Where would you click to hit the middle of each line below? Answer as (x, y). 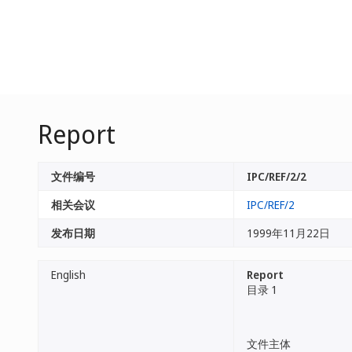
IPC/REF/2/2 (277, 176)
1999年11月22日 (288, 233)
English (68, 275)
